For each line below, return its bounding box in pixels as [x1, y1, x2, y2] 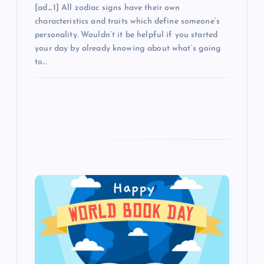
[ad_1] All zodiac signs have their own [35, 3, 180, 12]
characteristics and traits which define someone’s [35, 16, 220, 26]
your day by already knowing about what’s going [35, 44, 222, 53]
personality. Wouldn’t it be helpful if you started [35, 30, 218, 39]
